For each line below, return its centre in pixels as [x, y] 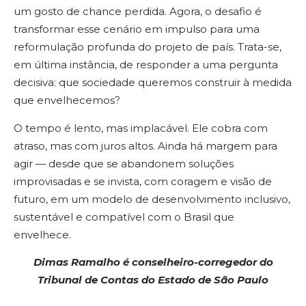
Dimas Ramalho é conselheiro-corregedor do [153, 262]
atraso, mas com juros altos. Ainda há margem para [145, 145]
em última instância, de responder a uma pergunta [146, 65]
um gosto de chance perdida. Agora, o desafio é [138, 12]
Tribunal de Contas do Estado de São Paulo [153, 280]
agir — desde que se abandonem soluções [124, 163]
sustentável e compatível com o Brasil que [124, 217]
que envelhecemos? [67, 100]
